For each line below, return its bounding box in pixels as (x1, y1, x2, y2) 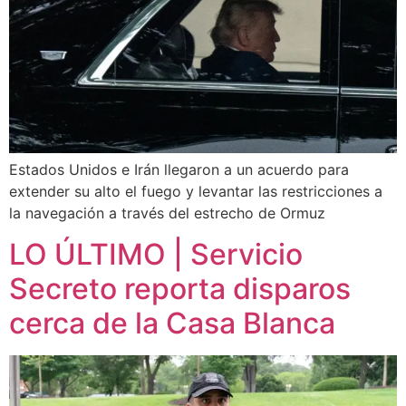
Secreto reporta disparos (9, 270, 351, 306)
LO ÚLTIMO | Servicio (9, 236, 303, 272)
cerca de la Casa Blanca (9, 304, 335, 341)
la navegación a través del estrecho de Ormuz (9, 204, 325, 223)
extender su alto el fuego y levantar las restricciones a (9, 182, 382, 201)
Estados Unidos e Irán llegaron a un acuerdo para (9, 160, 349, 179)
